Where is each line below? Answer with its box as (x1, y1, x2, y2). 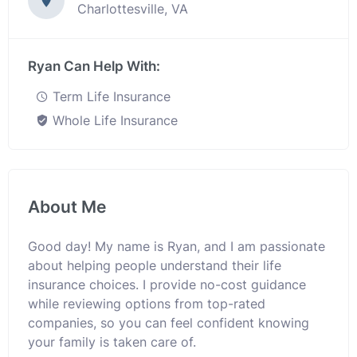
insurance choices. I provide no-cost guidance (28, 277, 306, 292)
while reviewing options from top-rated (28, 296, 265, 312)
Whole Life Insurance (49, 112, 178, 128)
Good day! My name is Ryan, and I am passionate (28, 238, 325, 254)
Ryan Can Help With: (28, 58, 160, 74)
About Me (28, 197, 106, 217)
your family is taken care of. (28, 334, 196, 350)
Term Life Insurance (49, 88, 171, 104)
